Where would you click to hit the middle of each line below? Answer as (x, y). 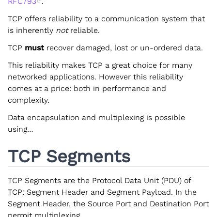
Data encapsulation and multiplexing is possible (96, 117)
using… (21, 129)
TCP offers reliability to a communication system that (106, 18)
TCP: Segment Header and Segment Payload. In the (102, 192)
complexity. (29, 100)
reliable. (84, 30)
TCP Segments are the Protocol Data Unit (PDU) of (99, 180)
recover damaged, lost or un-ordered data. (124, 47)
